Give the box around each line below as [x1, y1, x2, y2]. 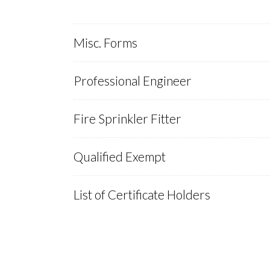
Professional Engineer [74, 73, 192, 89]
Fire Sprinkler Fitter [74, 111, 181, 127]
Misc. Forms [74, 35, 137, 51]
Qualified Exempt [74, 149, 166, 165]
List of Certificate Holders [74, 187, 210, 202]
